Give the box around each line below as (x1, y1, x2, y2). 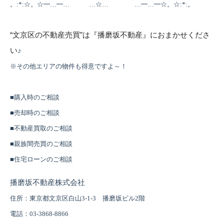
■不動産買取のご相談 (10, 124, 72, 132)
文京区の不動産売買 (12, 31, 80, 39)
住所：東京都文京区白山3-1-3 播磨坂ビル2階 (10, 194, 145, 202)
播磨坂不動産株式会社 (10, 178, 85, 187)
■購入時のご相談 (10, 93, 59, 101)
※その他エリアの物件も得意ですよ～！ (10, 62, 127, 70)
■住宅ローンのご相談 (10, 155, 72, 163)
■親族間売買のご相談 (10, 140, 72, 148)
